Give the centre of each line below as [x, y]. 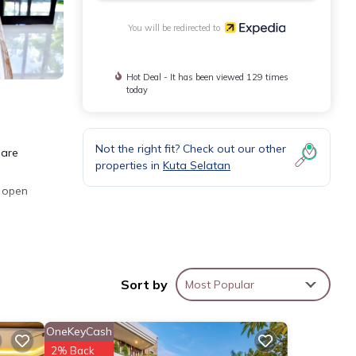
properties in [129, 165]
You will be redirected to [176, 27]
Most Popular [220, 285]
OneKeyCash [79, 332]
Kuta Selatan [197, 165]
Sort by [144, 285]
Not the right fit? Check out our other [191, 148]
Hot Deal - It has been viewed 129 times [208, 77]
